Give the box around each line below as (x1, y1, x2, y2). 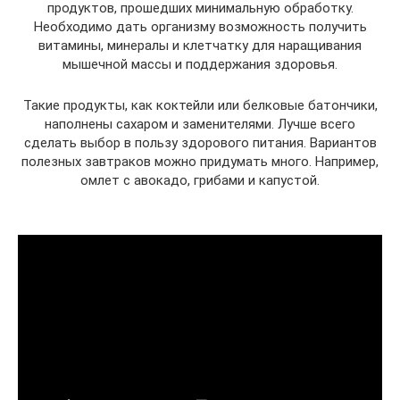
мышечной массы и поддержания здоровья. (62, 55, 337, 72)
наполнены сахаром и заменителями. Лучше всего (45, 115, 355, 132)
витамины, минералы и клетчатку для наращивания (38, 37, 362, 54)
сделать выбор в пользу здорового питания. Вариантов (23, 134, 377, 151)
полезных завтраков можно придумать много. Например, (21, 153, 379, 170)
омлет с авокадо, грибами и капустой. (80, 171, 320, 188)
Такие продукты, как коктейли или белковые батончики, (22, 96, 378, 113)
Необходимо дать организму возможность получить (33, 18, 367, 35)
